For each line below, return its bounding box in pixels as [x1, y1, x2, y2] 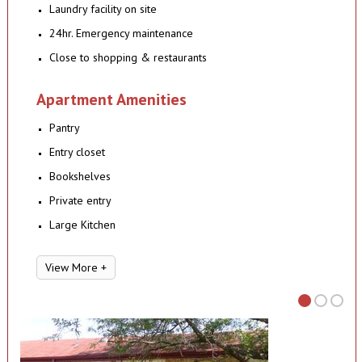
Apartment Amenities [36, 89, 187, 111]
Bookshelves [48, 169, 111, 184]
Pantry [48, 120, 80, 136]
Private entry [48, 193, 112, 208]
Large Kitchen [48, 217, 116, 233]
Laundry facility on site [48, 2, 157, 17]
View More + [44, 260, 107, 276]
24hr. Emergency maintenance [48, 26, 193, 41]
